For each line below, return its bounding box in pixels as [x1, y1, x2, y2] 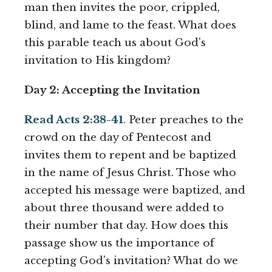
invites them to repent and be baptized [24, 149, 236, 162]
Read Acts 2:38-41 [24, 114, 123, 127]
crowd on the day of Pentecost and [24, 131, 211, 144]
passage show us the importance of [24, 237, 214, 250]
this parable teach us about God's [24, 36, 206, 50]
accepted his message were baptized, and [24, 184, 245, 197]
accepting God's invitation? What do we [24, 254, 238, 268]
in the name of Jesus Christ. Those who [24, 166, 236, 180]
